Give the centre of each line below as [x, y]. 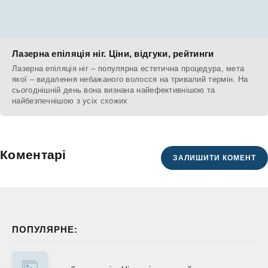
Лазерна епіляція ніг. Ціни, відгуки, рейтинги [113, 54]
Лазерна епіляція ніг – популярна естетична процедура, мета [128, 69]
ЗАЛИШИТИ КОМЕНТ [214, 158]
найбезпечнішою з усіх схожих [70, 101]
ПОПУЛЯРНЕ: [45, 230]
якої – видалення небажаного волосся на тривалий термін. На [130, 80]
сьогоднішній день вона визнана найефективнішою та [114, 90]
